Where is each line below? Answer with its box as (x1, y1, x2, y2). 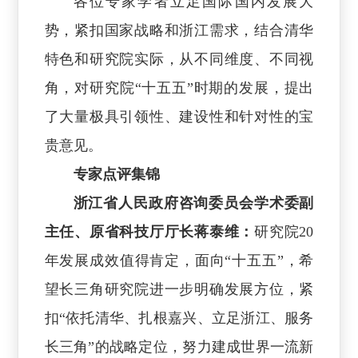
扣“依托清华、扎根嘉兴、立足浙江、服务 (44, 309, 314, 326)
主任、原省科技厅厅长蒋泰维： (44, 223, 255, 240)
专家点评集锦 (73, 165, 160, 182)
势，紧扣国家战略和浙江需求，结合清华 (44, 22, 314, 38)
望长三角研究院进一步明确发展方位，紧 (44, 280, 314, 297)
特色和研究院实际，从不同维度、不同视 (44, 50, 314, 67)
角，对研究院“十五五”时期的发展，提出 (44, 79, 314, 96)
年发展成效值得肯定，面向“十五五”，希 (44, 252, 314, 268)
